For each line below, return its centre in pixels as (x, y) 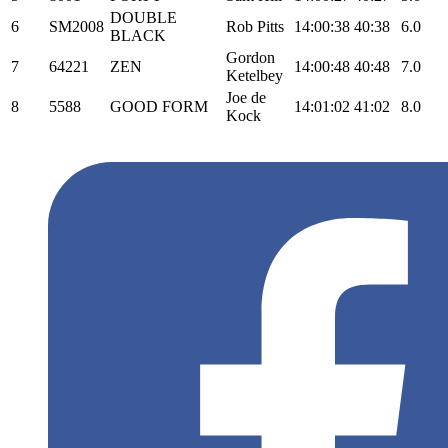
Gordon (250, 57)
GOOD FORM (159, 106)
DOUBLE (143, 17)
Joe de (246, 97)
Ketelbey (254, 75)
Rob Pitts (255, 26)
